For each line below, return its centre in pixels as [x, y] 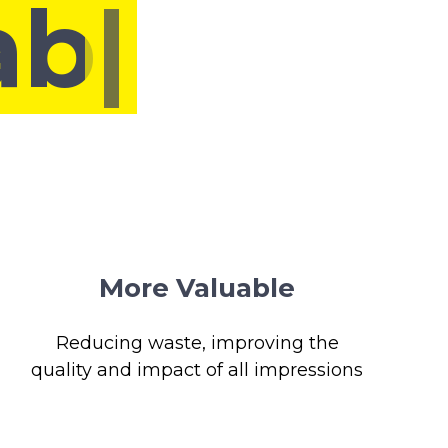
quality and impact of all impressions [197, 370]
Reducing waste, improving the [197, 343]
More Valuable [197, 288]
